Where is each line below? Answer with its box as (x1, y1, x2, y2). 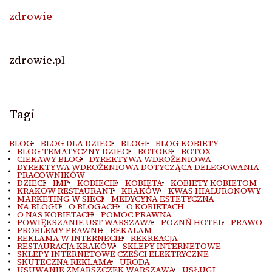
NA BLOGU (16, 200, 61, 212)
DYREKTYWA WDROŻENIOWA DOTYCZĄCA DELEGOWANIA (16, 161, 259, 173)
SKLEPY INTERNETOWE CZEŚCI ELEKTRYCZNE (16, 248, 209, 260)
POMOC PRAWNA (101, 208, 172, 220)
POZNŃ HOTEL (161, 216, 223, 228)
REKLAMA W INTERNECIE (16, 232, 123, 244)
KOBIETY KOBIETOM (170, 177, 257, 189)
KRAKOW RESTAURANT (16, 185, 114, 197)
